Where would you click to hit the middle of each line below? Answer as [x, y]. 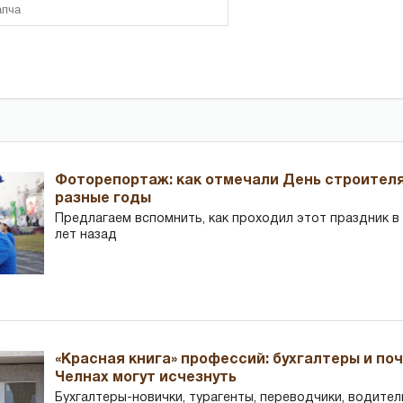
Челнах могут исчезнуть [146, 377]
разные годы [103, 198]
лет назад [86, 235]
